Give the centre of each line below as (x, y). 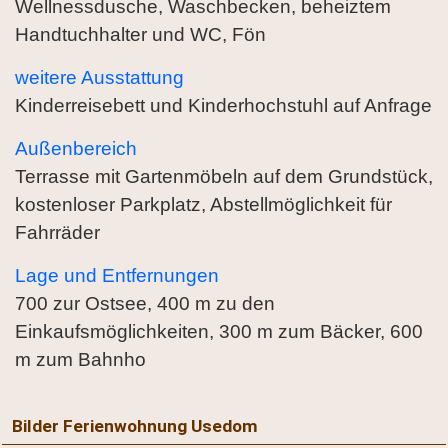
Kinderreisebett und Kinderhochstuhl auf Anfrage (223, 106)
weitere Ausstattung (99, 78)
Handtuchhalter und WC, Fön (140, 35)
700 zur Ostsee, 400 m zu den (145, 304)
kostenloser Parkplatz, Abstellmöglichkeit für (203, 205)
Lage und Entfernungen (117, 276)
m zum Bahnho (80, 360)
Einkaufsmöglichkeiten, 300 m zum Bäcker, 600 (219, 332)
